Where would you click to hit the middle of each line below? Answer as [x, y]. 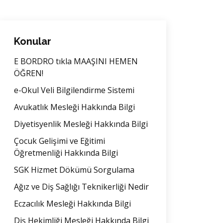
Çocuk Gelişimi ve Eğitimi [59, 141]
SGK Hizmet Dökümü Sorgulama [74, 170]
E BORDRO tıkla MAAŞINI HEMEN [76, 61]
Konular [33, 41]
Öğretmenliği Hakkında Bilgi [66, 153]
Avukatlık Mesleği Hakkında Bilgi [74, 107]
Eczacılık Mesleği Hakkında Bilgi [72, 204]
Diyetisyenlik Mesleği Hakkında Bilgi [81, 124]
